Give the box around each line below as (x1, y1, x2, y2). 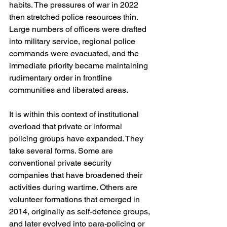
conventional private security (9, 158, 113, 168)
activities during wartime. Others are (9, 182, 139, 193)
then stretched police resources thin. (9, 12, 140, 22)
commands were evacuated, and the (9, 49, 141, 59)
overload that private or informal (9, 122, 124, 132)
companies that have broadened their (9, 170, 144, 180)
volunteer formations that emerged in (9, 195, 142, 205)
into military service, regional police (9, 36, 137, 47)
